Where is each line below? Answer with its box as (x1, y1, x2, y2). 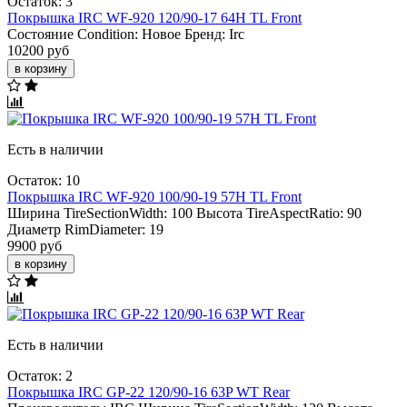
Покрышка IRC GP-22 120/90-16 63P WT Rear (7, 383, 290, 400)
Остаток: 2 (7, 367, 73, 383)
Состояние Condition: (7, 25, 138, 42)
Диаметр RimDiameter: (7, 221, 145, 237)
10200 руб (7, 42, 69, 58)
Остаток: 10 (7, 172, 80, 188)
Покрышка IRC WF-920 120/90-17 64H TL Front (7, 9, 302, 25)
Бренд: (184, 25, 225, 42)
